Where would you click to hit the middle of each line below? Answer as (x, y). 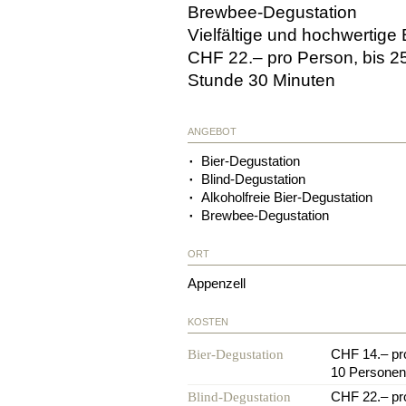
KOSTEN (208, 321)
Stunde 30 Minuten (261, 81)
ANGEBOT (212, 131)
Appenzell (217, 283)
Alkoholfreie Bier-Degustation (287, 197)
